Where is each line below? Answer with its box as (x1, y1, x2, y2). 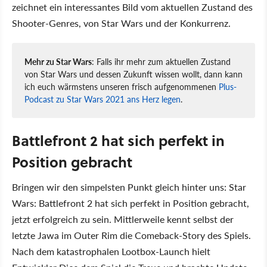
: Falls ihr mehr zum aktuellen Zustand (92, 55, 231, 68)
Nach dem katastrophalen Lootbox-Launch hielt (12, 244, 210, 259)
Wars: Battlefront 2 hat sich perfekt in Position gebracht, (12, 196, 249, 210)
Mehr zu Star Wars (24, 55, 92, 68)
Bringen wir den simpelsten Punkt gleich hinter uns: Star (12, 180, 246, 194)
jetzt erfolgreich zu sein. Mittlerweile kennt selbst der (12, 212, 234, 226)
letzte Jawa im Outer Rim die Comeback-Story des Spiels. (12, 228, 251, 243)
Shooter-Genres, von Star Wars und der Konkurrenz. (12, 16, 231, 30)
